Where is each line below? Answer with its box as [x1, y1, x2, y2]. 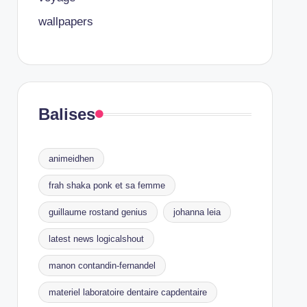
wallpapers [38, 15, 93, 28]
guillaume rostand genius [48, 207, 147, 217]
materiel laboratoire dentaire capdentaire [48, 287, 207, 297]
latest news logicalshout [48, 234, 144, 244]
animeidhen [48, 153, 94, 164]
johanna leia [173, 207, 221, 217]
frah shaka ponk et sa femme [48, 180, 165, 191]
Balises [38, 105, 95, 123]
